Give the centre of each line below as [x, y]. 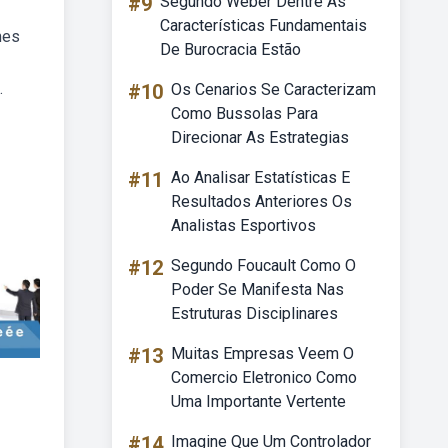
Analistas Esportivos [243, 225]
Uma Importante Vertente [258, 401]
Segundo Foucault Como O [263, 265]
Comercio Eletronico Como [264, 377]
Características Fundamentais [263, 25]
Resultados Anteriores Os [261, 201]
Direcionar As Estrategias [260, 137]
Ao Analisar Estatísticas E [260, 177]
